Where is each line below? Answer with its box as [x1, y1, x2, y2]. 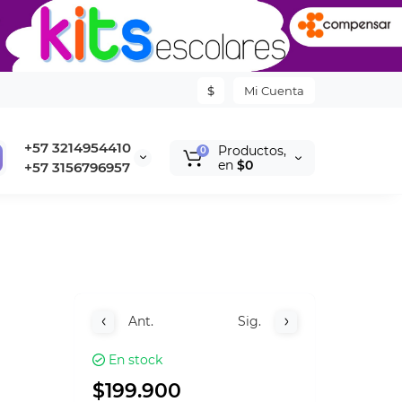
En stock [109, 352, 163, 369]
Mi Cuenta [244, 83, 304, 99]
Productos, [218, 143, 286, 160]
